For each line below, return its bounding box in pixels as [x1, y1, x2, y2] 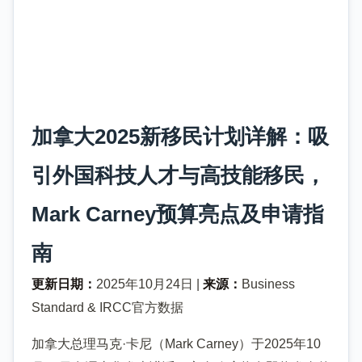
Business [242, 276, 295, 291]
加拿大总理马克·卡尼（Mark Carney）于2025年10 [32, 336, 321, 351]
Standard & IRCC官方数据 [32, 300, 183, 314]
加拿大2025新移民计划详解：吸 [32, 124, 329, 148]
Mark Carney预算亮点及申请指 [32, 202, 324, 225]
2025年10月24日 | [96, 276, 203, 291]
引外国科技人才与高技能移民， [32, 163, 326, 187]
